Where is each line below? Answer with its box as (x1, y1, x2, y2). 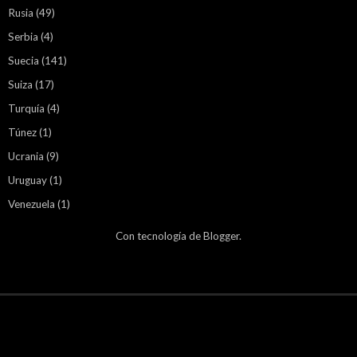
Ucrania (8, 150, 44, 163)
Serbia (8, 30, 38, 44)
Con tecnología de (116, 229, 203, 243)
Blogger (203, 229, 239, 243)
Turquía (8, 102, 45, 116)
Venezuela (8, 198, 55, 211)
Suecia (8, 54, 39, 68)
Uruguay (8, 174, 47, 187)
